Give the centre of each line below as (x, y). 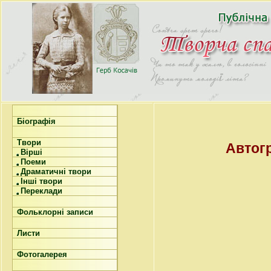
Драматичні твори (56, 171)
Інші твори (41, 181)
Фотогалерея (41, 254)
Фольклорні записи (54, 212)
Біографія (35, 121)
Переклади (41, 191)
